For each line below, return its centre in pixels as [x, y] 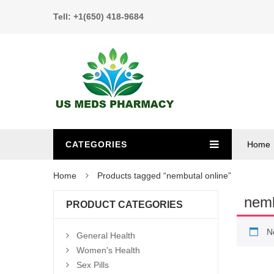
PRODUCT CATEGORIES [124, 205]
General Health [106, 235]
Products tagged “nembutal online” [164, 176]
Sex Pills [93, 265]
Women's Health [108, 250]
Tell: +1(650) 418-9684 [98, 17]
